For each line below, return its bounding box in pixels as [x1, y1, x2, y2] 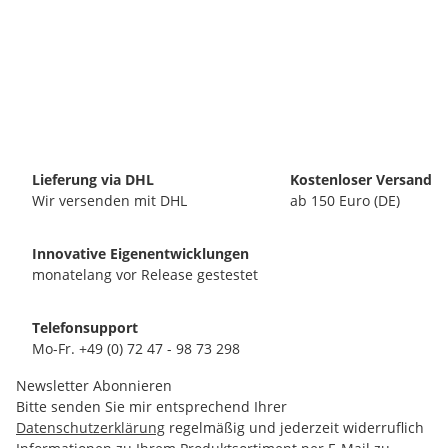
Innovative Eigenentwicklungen [32, 244, 249, 263]
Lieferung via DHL [32, 170, 154, 189]
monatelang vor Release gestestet [32, 265, 258, 284]
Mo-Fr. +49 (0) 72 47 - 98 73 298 [32, 339, 240, 358]
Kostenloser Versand [290, 170, 432, 189]
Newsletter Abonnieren [16, 376, 172, 395]
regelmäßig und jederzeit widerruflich [165, 418, 424, 437]
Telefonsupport [32, 318, 138, 337]
